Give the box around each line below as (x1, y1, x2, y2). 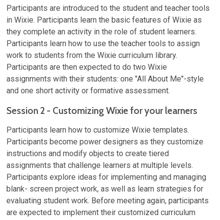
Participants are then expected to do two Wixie (6, 62, 167, 72)
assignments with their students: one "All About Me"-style (6, 74, 204, 84)
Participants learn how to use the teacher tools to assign (6, 39, 200, 49)
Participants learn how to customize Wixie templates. (6, 125, 190, 135)
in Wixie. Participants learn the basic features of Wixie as (6, 15, 202, 25)
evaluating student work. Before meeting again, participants (6, 196, 209, 206)
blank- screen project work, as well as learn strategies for (6, 184, 204, 194)
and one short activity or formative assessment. (6, 86, 170, 96)
